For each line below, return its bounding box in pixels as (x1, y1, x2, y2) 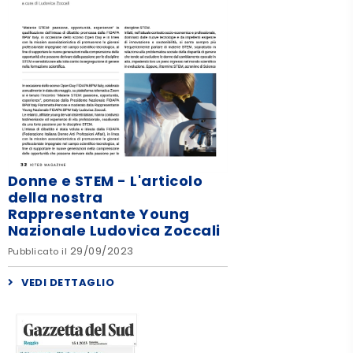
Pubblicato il (7, 245, 70, 258)
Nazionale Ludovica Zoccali (7, 220, 221, 240)
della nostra (7, 187, 103, 207)
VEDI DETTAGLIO (21, 275, 115, 291)
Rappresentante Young (7, 203, 190, 224)
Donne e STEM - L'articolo (7, 170, 203, 191)
